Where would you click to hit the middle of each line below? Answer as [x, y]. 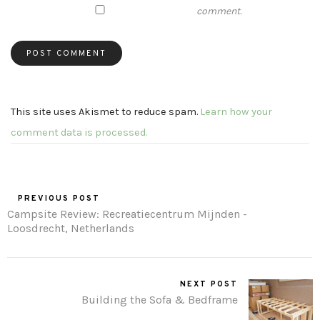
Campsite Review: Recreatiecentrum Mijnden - [127, 214]
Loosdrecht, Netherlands [71, 229]
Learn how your [236, 112]
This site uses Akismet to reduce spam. [105, 112]
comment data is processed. [79, 133]
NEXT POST [209, 285]
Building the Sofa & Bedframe [160, 300]
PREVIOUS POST [59, 199]
